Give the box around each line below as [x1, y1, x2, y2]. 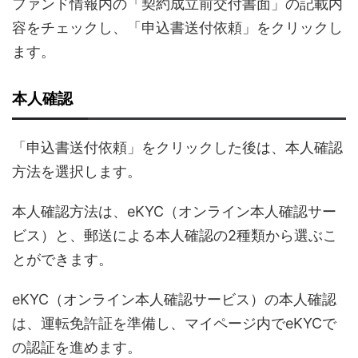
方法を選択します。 [12, 163, 141, 181]
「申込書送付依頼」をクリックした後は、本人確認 [12, 139, 343, 157]
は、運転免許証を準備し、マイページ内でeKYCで [12, 315, 336, 332]
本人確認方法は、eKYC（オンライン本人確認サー [12, 203, 336, 221]
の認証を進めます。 [12, 339, 141, 356]
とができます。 [12, 251, 113, 268]
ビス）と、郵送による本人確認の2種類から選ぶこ [12, 227, 337, 245]
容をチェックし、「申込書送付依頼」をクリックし [12, 19, 343, 37]
